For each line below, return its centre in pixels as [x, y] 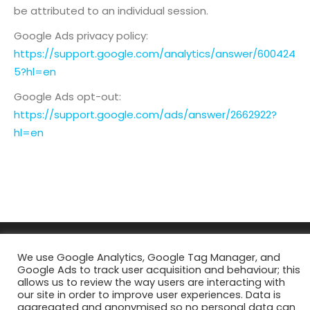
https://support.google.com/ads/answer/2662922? [145, 114]
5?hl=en [35, 71]
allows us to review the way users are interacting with [151, 282]
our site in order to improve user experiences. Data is [149, 295]
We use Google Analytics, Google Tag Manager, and [149, 257]
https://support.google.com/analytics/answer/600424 [155, 53]
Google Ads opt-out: [67, 96]
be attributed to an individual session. [111, 10]
